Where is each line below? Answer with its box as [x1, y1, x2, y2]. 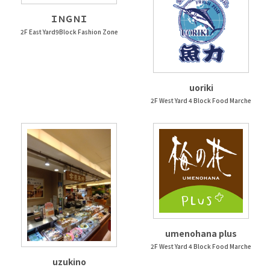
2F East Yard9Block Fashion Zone [20, 27, 118, 37]
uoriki [189, 81, 213, 94]
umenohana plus [165, 227, 237, 240]
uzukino [52, 255, 86, 268]
